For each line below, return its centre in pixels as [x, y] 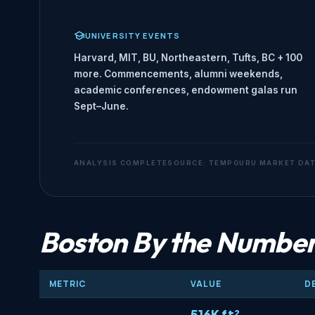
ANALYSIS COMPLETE [121, 163]
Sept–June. [101, 107]
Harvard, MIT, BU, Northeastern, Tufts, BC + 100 [188, 58]
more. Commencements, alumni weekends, [178, 74]
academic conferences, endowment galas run [186, 90]
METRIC [68, 284]
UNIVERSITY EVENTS [133, 36]
